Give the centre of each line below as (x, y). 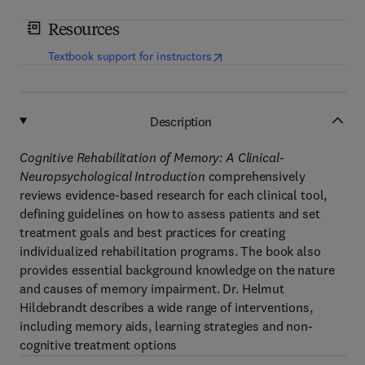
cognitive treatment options (99, 345)
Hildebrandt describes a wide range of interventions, (166, 307)
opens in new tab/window (279, 55)
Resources (84, 31)
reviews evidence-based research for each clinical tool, (174, 195)
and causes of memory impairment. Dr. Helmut (152, 288)
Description (181, 121)
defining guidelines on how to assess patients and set (170, 213)
